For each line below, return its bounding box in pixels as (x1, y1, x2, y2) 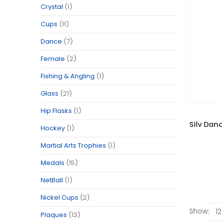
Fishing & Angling (41, 71, 95, 81)
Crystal (41, 1, 63, 11)
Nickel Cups (41, 192, 78, 202)
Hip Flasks (41, 106, 72, 115)
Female (41, 54, 65, 63)
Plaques (41, 210, 67, 220)
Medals (41, 158, 64, 167)
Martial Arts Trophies (41, 140, 106, 150)
